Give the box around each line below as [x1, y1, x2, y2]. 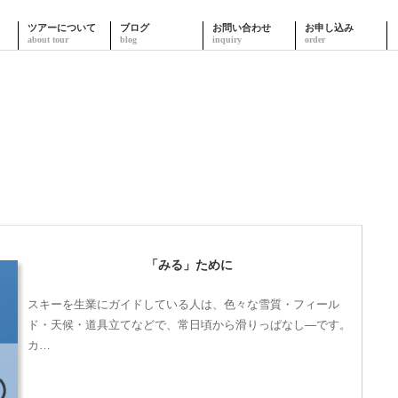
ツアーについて [28, 22, 96, 33]
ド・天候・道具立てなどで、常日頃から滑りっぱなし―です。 [27, 317, 351, 331]
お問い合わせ [212, 22, 271, 33]
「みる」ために [146, 257, 233, 272]
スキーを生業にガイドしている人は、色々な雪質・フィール [27, 297, 339, 311]
